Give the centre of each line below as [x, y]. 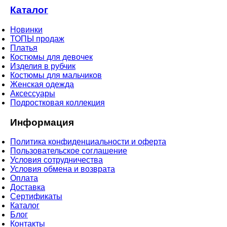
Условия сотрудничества [56, 160]
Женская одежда [42, 84]
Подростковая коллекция [58, 102]
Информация [42, 122]
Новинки [26, 29]
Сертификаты [36, 197]
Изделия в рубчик [43, 66]
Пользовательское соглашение [69, 151]
